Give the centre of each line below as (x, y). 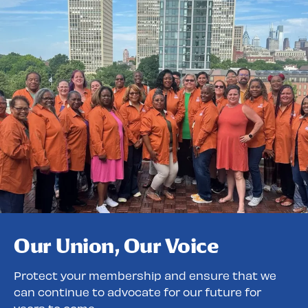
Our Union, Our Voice (116, 245)
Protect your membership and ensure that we (145, 275)
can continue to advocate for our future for (137, 291)
